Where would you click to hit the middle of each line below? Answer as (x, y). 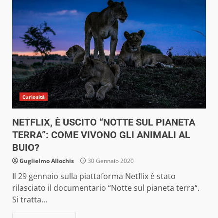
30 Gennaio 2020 (110, 161)
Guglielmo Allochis (47, 161)
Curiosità (34, 97)
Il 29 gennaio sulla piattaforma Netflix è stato (94, 176)
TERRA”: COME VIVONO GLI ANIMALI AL (101, 135)
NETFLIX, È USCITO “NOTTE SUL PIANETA (104, 122)
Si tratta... (30, 199)
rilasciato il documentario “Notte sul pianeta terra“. (106, 188)
